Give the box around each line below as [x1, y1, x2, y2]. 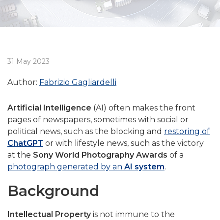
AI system [124, 162, 165, 172]
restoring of [164, 127, 210, 137]
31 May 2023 [7, 57, 50, 66]
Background [7, 182, 99, 200]
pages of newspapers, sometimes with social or [7, 115, 189, 125]
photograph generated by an [7, 162, 124, 172]
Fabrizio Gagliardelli [39, 78, 116, 87]
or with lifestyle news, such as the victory [43, 138, 204, 148]
